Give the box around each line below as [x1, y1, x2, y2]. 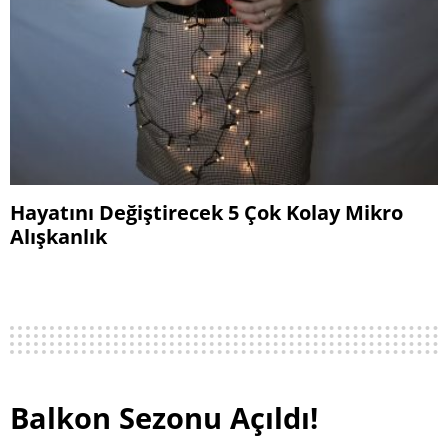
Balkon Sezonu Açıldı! [10, 398, 318, 438]
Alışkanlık [10, 222, 107, 251]
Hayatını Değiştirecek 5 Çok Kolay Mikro [10, 198, 403, 227]
